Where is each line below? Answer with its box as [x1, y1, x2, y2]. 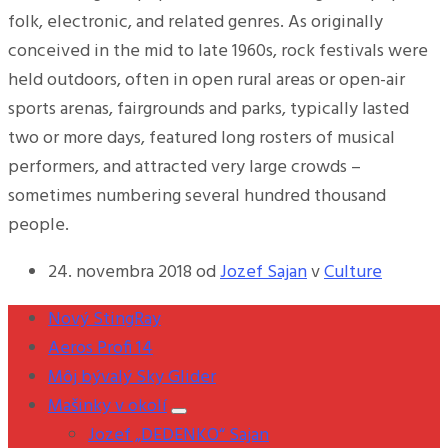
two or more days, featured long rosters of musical [8, 123, 395, 153]
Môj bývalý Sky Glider [48, 362, 216, 392]
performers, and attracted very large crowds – [8, 152, 361, 182]
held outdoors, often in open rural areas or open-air [8, 65, 405, 95]
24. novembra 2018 [48, 257, 196, 287]
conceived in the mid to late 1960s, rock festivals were [8, 36, 428, 66]
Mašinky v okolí [48, 391, 167, 421]
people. [8, 210, 69, 240]
